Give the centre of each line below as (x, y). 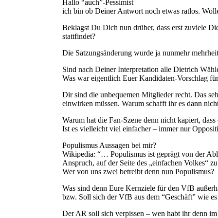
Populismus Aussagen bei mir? (109, 145)
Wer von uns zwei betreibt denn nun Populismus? (138, 172)
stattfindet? (79, 36)
